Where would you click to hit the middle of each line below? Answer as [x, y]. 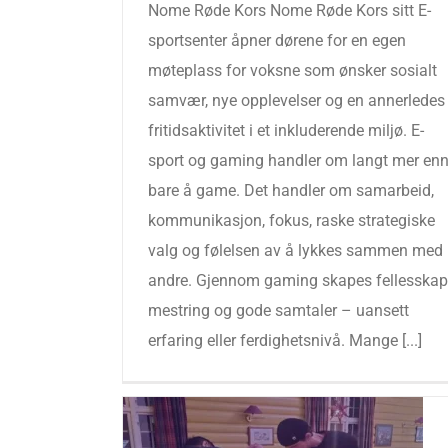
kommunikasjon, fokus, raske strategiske [291, 220]
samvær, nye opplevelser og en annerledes [296, 100]
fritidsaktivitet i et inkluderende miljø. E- [286, 130]
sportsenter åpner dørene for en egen [277, 40]
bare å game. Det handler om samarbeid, [291, 190]
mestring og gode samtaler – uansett [278, 310]
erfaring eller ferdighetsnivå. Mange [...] [285, 340]
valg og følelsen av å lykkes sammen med [295, 250]
